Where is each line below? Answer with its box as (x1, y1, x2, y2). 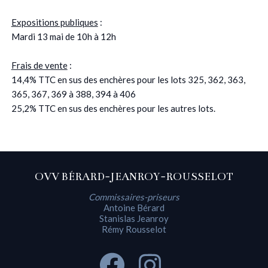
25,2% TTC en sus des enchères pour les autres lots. (11, 102, 215, 114)
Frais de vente (11, 59, 68, 71)
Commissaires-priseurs (89, 191, 179, 203)
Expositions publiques (11, 16, 98, 28)
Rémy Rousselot (102, 224, 166, 235)
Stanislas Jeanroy (99, 213, 169, 224)
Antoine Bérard (103, 202, 165, 214)
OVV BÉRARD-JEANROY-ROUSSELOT (35, 169, 233, 183)
